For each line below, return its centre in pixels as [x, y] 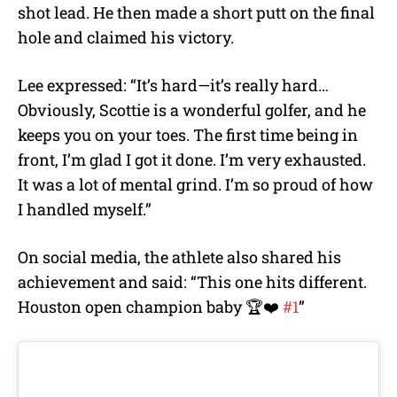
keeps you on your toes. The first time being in [188, 135]
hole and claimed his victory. [128, 38]
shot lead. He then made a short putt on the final [196, 13]
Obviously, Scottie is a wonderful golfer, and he [192, 110]
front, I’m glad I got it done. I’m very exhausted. [192, 160]
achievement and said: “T [113, 282]
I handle [49, 210]
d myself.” [117, 210]
